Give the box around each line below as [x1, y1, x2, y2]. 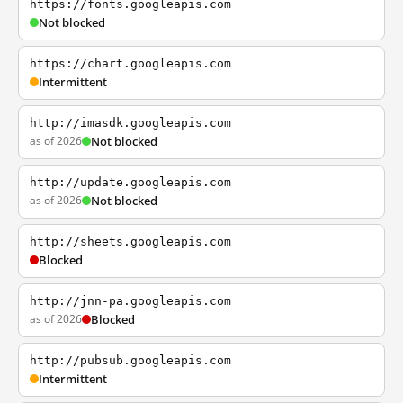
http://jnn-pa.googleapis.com [30, 294, 231, 308]
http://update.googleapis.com [30, 175, 231, 189]
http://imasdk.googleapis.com [30, 116, 231, 130]
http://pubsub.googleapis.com [30, 354, 231, 367]
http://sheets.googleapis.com [30, 235, 231, 248]
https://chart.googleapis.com [30, 57, 231, 70]
